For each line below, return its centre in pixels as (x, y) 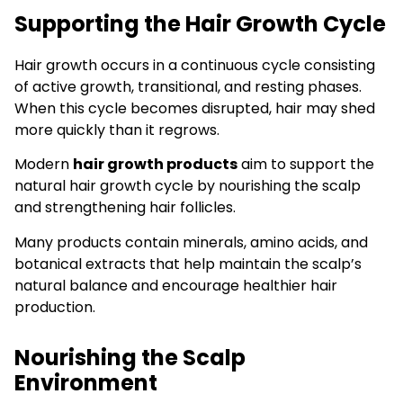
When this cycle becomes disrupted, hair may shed (195, 108)
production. (55, 307)
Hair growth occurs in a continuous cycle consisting (195, 65)
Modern (44, 165)
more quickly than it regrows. (117, 130)
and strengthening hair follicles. (125, 208)
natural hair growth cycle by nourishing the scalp (188, 186)
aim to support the (306, 165)
